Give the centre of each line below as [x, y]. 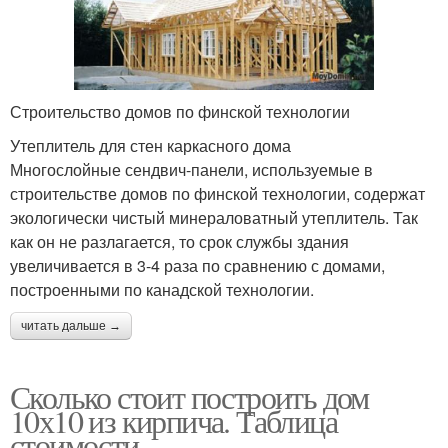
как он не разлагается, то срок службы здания [179, 242]
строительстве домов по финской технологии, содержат [217, 194]
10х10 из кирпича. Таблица [173, 421]
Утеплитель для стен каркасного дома [150, 146]
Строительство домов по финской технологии [180, 112]
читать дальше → [71, 326]
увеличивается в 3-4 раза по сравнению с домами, [197, 266]
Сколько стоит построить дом [189, 397]
